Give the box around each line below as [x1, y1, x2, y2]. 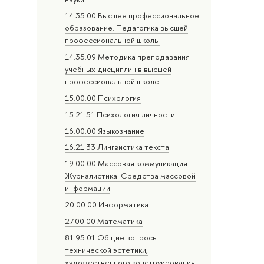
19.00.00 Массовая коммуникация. [65, 158, 190, 169]
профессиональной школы [65, 35, 160, 46]
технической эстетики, [65, 244, 148, 255]
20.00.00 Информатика [65, 199, 149, 210]
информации [65, 183, 111, 194]
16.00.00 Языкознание [65, 125, 145, 136]
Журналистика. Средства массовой [65, 170, 196, 181]
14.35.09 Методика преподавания [65, 51, 190, 62]
